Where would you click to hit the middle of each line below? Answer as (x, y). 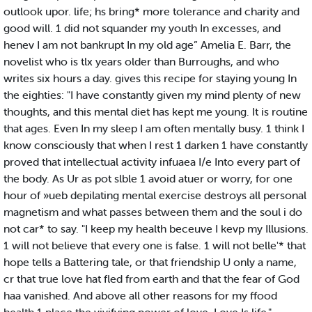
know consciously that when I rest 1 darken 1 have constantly (156, 145)
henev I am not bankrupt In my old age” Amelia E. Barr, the (147, 45)
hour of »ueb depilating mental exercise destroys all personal (155, 195)
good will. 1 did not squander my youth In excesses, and (142, 28)
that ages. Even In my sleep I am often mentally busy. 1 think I (154, 128)
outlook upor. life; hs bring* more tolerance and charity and (151, 11)
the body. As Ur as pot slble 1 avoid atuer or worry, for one (148, 179)
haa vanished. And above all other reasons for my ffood (140, 296)
